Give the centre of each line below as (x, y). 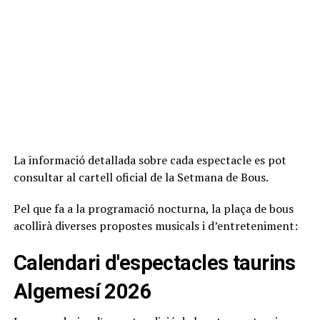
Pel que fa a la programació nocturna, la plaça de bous (153, 209)
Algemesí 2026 (82, 291)
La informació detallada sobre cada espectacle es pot (150, 160)
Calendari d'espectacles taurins (154, 263)
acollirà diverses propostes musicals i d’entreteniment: (155, 226)
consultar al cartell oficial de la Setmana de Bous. (141, 177)
